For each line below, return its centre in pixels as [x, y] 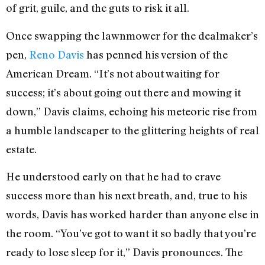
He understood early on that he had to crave [113, 176]
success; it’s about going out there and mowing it [123, 92]
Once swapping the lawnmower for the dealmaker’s [132, 35]
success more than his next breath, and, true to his [127, 195]
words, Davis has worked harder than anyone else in [132, 214]
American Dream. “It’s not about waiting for [113, 73]
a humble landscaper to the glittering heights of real [132, 130]
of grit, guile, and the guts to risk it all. [98, 8]
